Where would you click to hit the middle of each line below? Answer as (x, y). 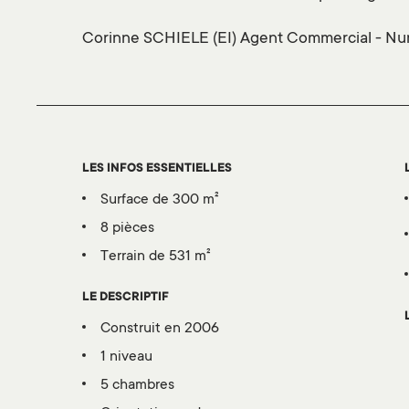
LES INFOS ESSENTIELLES (157, 169)
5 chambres (142, 386)
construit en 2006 (165, 329)
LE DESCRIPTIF (126, 298)
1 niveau (129, 357)
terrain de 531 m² (160, 257)
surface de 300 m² (164, 200)
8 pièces (131, 229)
